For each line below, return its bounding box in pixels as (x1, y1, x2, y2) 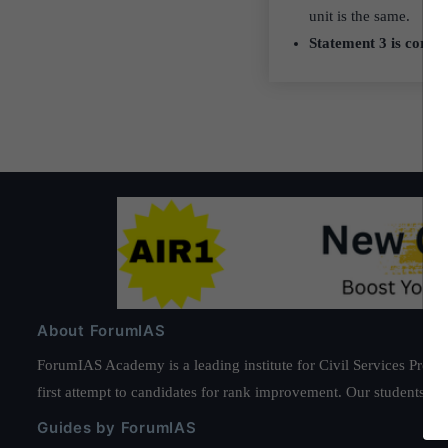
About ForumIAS (37, 320, 166, 340)
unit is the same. (308, 8, 410, 24)
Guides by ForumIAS (37, 417, 197, 437)
